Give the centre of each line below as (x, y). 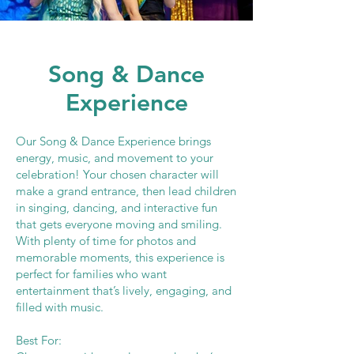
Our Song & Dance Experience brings (113, 141)
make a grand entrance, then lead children (126, 191)
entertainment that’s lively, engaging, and (124, 290)
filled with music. (60, 307)
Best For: (39, 340)
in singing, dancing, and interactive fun (117, 207)
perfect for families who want (91, 274)
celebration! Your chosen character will (117, 174)
